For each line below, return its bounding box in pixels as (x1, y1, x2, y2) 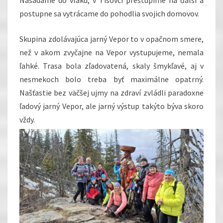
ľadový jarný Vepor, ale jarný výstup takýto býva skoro (19, 101, 204, 111)
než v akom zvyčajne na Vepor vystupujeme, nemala (19, 47, 204, 57)
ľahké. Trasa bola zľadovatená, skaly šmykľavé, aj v (19, 60, 204, 71)
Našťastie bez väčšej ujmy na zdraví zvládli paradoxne (19, 87, 204, 98)
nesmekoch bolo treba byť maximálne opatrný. (19, 74, 204, 84)
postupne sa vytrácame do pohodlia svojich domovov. (19, 8, 199, 18)
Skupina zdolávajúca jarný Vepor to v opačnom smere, (19, 33, 204, 44)
